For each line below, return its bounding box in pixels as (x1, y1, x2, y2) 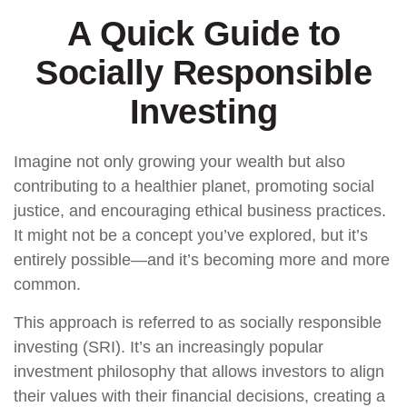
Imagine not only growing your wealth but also (14, 153, 345, 171)
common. (14, 275, 81, 293)
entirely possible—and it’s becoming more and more (14, 251, 390, 269)
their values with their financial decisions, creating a (14, 387, 385, 405)
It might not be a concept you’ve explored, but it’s (14, 226, 368, 244)
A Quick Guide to (66, 15, 341, 53)
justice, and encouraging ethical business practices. (14, 202, 386, 220)
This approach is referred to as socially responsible (14, 313, 382, 332)
